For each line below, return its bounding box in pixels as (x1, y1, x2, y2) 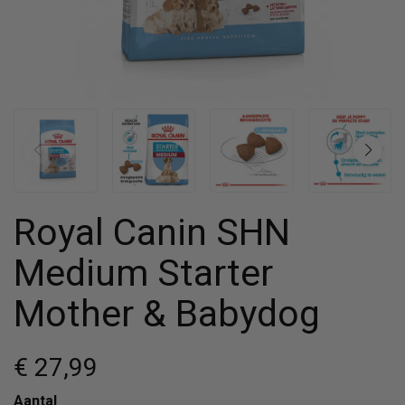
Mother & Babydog (14, 291, 320, 335)
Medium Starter (14, 250, 273, 295)
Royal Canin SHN (14, 210, 290, 254)
